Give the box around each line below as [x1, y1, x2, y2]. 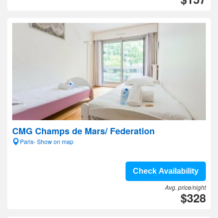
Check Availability [133, 167, 199, 175]
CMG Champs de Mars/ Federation [12, 125, 155, 137]
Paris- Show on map [20, 137, 73, 145]
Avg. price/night [165, 183, 206, 191]
